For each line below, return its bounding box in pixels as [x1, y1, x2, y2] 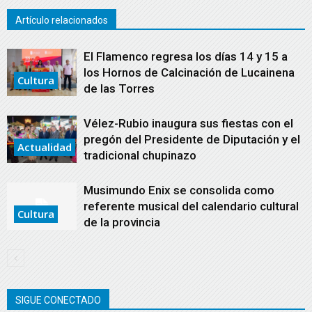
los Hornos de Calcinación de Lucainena [84, 65, 295, 79]
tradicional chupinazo [84, 148, 196, 162]
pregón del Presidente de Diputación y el [84, 132, 300, 146]
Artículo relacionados [15, 14, 108, 26]
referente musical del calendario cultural [84, 198, 299, 213]
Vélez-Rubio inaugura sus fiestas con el [84, 116, 293, 130]
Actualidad [17, 140, 72, 155]
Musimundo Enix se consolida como [84, 182, 274, 197]
